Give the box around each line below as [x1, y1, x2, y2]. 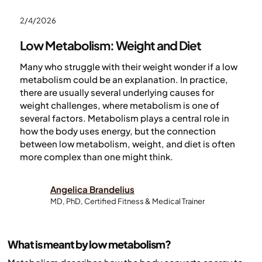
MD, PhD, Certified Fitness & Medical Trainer [50, 196, 205, 206]
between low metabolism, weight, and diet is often [19, 138, 235, 150]
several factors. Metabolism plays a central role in [19, 112, 229, 124]
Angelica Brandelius [50, 184, 135, 195]
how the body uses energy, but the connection [19, 125, 216, 137]
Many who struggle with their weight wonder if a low [19, 61, 237, 73]
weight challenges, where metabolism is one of [19, 99, 219, 111]
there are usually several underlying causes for [19, 87, 214, 98]
